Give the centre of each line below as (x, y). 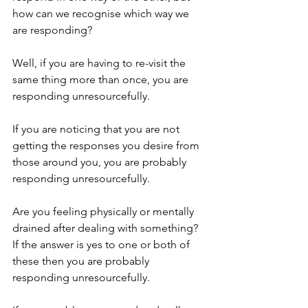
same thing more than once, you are (102, 80)
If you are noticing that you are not (97, 129)
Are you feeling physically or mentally (104, 212)
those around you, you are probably (101, 162)
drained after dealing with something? (107, 228)
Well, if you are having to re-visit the (100, 63)
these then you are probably (82, 261)
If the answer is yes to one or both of (102, 245)
